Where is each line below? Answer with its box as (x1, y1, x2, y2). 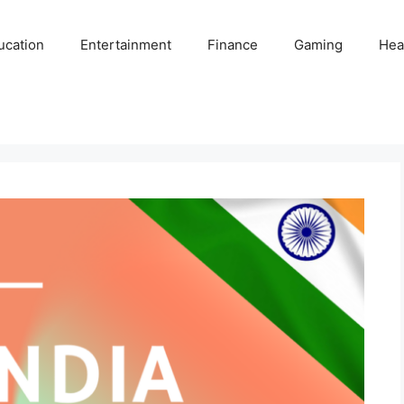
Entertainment (80, 36, 172, 53)
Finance (207, 36, 259, 53)
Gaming (294, 36, 344, 53)
